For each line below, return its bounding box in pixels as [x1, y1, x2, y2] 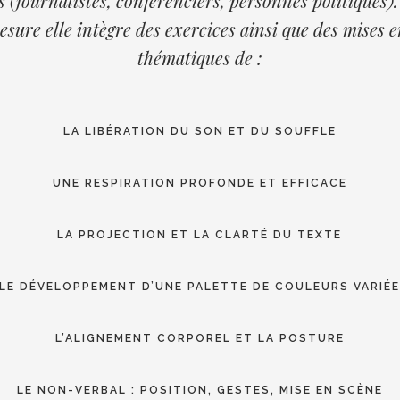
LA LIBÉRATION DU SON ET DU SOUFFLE [62, 125, 337, 137]
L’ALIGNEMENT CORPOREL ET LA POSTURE [54, 332, 345, 345]
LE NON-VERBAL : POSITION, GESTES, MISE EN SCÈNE [16, 384, 383, 396]
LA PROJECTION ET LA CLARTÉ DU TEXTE [57, 229, 343, 241]
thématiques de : [137, 46, 262, 70]
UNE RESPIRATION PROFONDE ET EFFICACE [52, 177, 347, 189]
